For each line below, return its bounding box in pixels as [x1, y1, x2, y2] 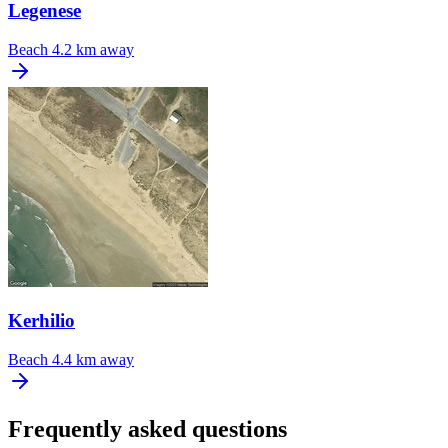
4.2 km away [52, 41, 134, 59]
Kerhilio [8, 309, 75, 331]
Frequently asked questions [8, 416, 287, 443]
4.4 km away [52, 350, 134, 368]
